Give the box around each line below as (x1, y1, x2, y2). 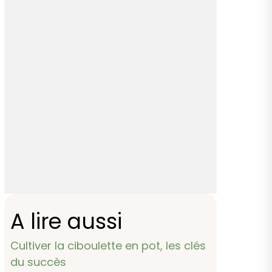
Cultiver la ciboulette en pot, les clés (10, 237, 206, 253)
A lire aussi (10, 206, 123, 236)
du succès (10, 254, 67, 270)
